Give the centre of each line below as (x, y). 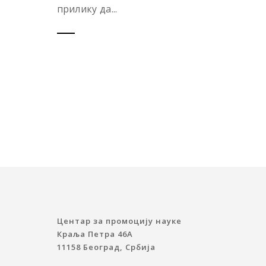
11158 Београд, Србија (106, 247)
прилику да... (87, 9)
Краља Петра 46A (95, 234)
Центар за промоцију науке (119, 221)
